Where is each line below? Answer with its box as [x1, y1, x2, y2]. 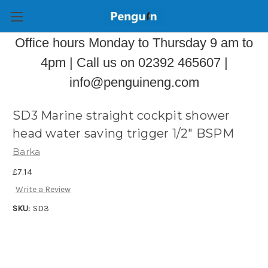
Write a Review [15, 184, 71, 195]
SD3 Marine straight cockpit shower [13, 108, 230, 123]
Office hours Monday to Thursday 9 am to [15, 35, 253, 50]
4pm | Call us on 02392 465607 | [40, 55, 228, 70]
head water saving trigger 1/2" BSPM [13, 126, 234, 141]
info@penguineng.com [69, 75, 199, 90]
